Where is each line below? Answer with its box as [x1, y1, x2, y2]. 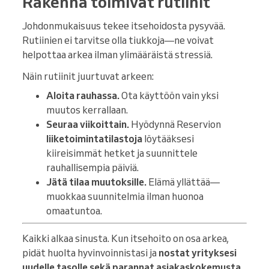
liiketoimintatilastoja [46, 132, 142, 145]
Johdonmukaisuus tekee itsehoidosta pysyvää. [22, 19, 225, 32]
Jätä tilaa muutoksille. [46, 175, 147, 188]
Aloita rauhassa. [46, 89, 119, 101]
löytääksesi [142, 132, 194, 145]
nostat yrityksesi [159, 246, 237, 259]
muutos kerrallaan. [46, 103, 128, 116]
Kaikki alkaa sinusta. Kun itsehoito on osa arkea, [22, 232, 229, 244]
